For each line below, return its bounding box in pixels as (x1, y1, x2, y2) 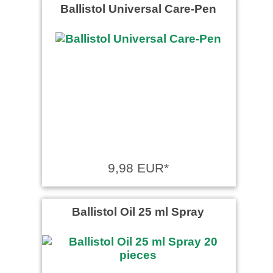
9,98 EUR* (107, 160, 169, 175)
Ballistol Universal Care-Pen (60, 1, 216, 15)
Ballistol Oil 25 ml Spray (72, 204, 204, 218)
